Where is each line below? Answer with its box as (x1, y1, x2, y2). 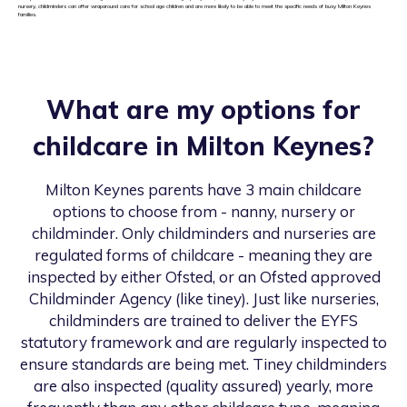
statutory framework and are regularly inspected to (20, 333, 387, 352)
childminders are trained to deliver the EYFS (49, 311, 358, 331)
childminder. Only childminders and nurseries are (31, 223, 376, 243)
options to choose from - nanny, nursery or (52, 202, 355, 222)
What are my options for (46, 94, 361, 126)
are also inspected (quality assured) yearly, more (34, 376, 373, 396)
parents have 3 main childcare (144, 180, 362, 200)
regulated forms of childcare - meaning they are (35, 245, 372, 265)
